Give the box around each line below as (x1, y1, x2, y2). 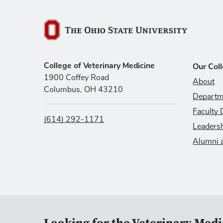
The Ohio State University (43, 30, 133, 38)
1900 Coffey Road (44, 74, 109, 82)
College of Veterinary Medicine (44, 60, 157, 71)
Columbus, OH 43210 (44, 86, 123, 94)
